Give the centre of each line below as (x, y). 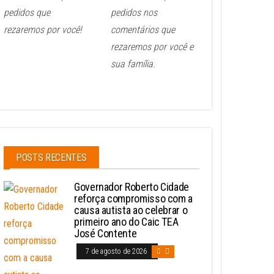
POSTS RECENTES (51, 158)
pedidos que (27, 13)
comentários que (143, 30)
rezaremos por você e (152, 47)
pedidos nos (134, 13)
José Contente (106, 234)
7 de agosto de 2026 (117, 252)
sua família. (133, 64)
